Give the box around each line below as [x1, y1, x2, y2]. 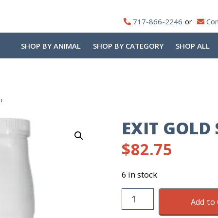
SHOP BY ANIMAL [21, 41, 81, 51]
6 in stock [122, 169, 158, 180]
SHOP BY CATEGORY [93, 41, 163, 51]
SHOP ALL [176, 41, 210, 51]
